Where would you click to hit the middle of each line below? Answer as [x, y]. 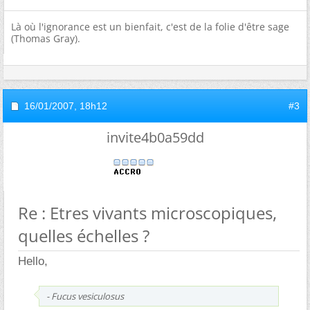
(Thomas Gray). [46, 38]
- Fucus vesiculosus [85, 296]
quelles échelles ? [84, 236]
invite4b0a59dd [155, 137]
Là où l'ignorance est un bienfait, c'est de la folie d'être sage [150, 27]
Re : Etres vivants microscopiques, [147, 213]
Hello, [33, 261]
